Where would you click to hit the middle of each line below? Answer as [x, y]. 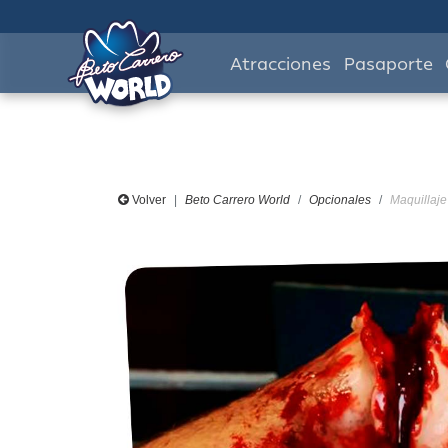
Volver [147, 200]
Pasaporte [388, 64]
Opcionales [340, 200]
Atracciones [280, 64]
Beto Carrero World [237, 200]
